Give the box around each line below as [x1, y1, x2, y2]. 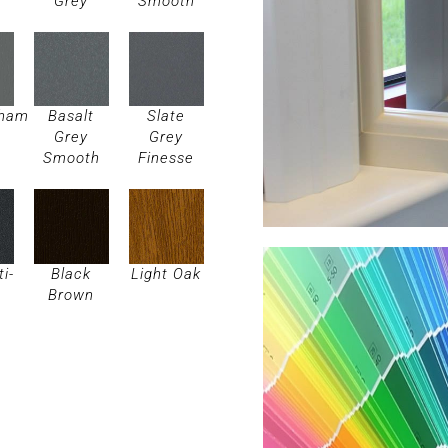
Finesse [138, 149, 195, 168]
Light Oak [131, 265, 202, 284]
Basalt [48, 107, 95, 126]
